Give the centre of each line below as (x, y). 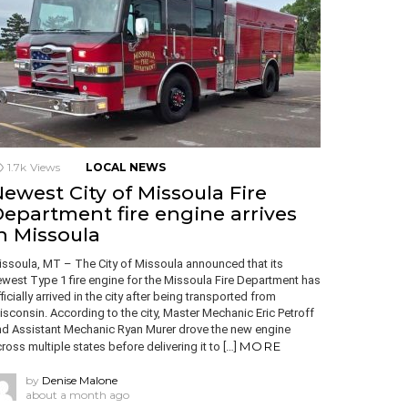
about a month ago (77, 394)
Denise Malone (80, 380)
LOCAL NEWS (126, 167)
